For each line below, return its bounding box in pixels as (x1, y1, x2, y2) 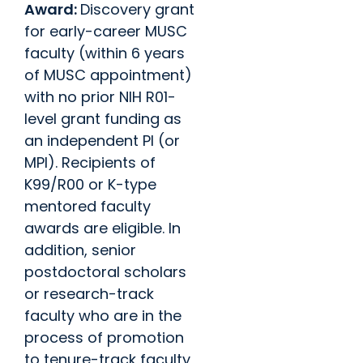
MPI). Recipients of (24, 152, 156, 173)
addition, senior (24, 240, 136, 260)
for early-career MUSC (24, 21, 187, 41)
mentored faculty (24, 196, 151, 216)
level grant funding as (24, 109, 181, 129)
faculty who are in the (24, 305, 181, 326)
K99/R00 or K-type (24, 174, 156, 194)
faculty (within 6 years (24, 43, 185, 63)
